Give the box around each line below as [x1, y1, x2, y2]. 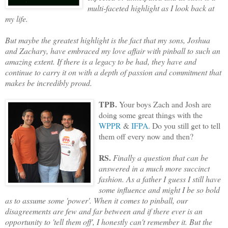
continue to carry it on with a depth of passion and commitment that [5, 66, 221, 77]
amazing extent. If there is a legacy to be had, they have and [5, 55, 196, 67]
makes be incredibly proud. [5, 77, 92, 88]
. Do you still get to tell [148, 120, 220, 131]
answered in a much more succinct [99, 162, 210, 174]
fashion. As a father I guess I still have [99, 173, 221, 184]
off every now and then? [115, 130, 193, 141]
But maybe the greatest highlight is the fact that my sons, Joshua [5, 34, 210, 45]
